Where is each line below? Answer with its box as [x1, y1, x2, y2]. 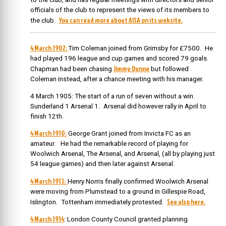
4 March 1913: [30, 176, 68, 186]
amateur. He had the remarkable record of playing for [30, 140, 188, 148]
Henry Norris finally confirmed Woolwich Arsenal [68, 177, 208, 185]
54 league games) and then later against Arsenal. [30, 160, 175, 168]
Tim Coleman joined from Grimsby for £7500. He [68, 44, 213, 52]
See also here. [167, 196, 205, 206]
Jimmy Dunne [114, 64, 149, 74]
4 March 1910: [30, 128, 67, 138]
